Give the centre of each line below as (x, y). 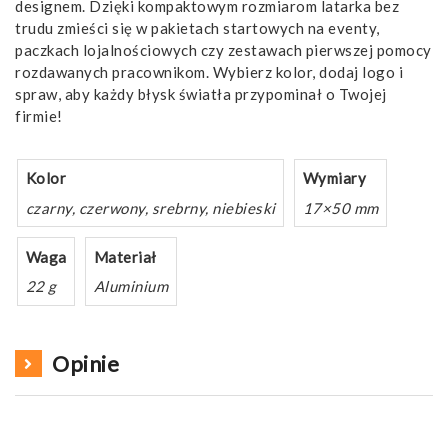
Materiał (125, 256)
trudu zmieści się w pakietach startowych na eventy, (197, 27)
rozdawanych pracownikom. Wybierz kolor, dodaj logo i (209, 71)
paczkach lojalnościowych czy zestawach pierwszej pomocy (223, 49)
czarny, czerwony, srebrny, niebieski (150, 207)
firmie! (39, 115)
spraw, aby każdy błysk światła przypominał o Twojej (201, 93)
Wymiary (334, 178)
